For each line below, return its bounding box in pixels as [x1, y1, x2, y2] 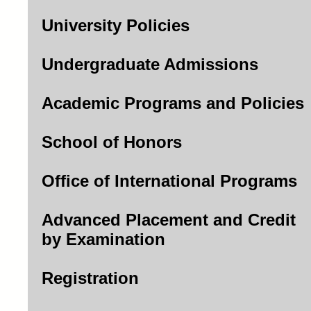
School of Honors [42, 133, 182, 151]
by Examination [42, 230, 165, 249]
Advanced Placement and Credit [42, 210, 296, 229]
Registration [42, 269, 139, 287]
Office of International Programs [42, 171, 297, 190]
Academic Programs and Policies [42, 94, 304, 112]
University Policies [42, 16, 190, 35]
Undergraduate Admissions [42, 55, 258, 74]
